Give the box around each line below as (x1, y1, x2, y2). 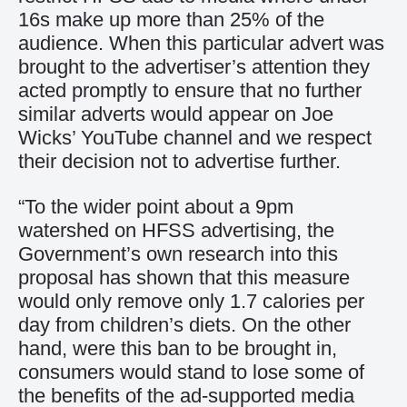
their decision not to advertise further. (18, 150, 341, 173)
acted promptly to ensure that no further (18, 79, 362, 102)
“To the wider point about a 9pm (18, 195, 293, 218)
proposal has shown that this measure (18, 266, 350, 289)
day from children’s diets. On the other (18, 313, 351, 336)
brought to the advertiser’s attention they (18, 55, 370, 78)
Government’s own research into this (18, 243, 338, 265)
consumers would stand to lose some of (18, 361, 364, 383)
